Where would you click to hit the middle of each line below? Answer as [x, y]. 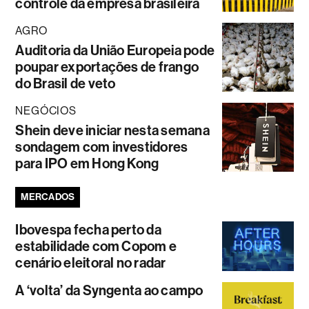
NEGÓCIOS [46, 110]
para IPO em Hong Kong [87, 163]
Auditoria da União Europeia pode [115, 50]
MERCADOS [48, 197]
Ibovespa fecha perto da [88, 229]
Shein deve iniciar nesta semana [112, 130]
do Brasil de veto [66, 83]
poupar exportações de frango [107, 67]
